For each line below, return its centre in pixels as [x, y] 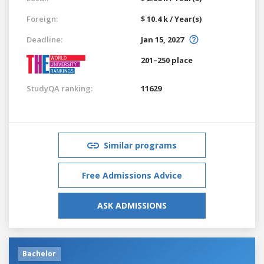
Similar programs [140, 145]
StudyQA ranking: [60, 88]
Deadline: [44, 39]
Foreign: [42, 19]
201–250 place [167, 60]
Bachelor [39, 253]
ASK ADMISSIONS [132, 205]
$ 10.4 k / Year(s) [171, 19]
